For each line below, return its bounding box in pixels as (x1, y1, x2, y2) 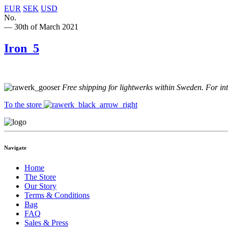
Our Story (24, 182, 56, 191)
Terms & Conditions (24, 191, 90, 200)
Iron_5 (4, 42, 39, 55)
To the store (4, 100, 44, 109)
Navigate (4, 145, 26, 151)
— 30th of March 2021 (4, 22, 78, 32)
